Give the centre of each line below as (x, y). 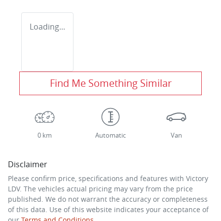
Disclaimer (28, 164)
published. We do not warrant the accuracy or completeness (108, 199)
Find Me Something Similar (110, 83)
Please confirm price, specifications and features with (97, 178)
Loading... (47, 26)
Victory (197, 178)
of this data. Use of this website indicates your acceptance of (108, 209)
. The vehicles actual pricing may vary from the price (106, 188)
